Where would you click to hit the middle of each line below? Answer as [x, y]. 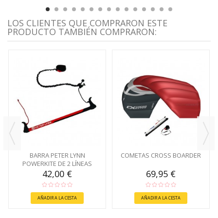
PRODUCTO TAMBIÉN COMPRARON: [82, 32]
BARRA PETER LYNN [57, 155]
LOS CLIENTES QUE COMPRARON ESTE [87, 23]
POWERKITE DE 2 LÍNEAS [57, 163]
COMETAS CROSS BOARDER [161, 155]
